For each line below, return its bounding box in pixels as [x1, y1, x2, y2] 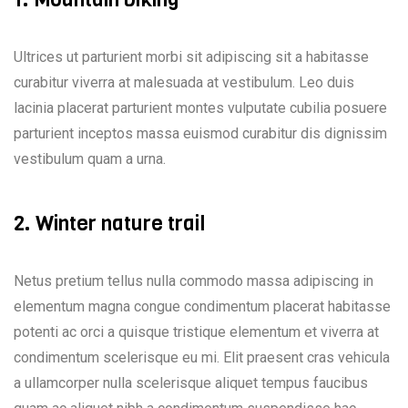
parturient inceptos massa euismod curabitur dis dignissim [14, 124, 387, 142]
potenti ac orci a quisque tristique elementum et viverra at [14, 323, 379, 342]
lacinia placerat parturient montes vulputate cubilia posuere [14, 98, 387, 117]
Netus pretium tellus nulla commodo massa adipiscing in [14, 272, 373, 291]
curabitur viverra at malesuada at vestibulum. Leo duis [14, 73, 354, 91]
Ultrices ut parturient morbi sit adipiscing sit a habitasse [14, 47, 369, 66]
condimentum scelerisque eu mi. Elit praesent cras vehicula [14, 349, 390, 367]
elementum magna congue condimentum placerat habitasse [14, 298, 391, 316]
